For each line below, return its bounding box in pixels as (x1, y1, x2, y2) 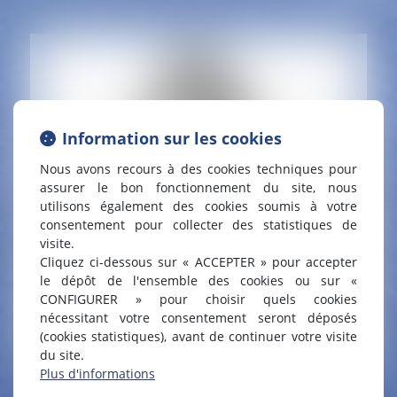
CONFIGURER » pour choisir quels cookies (40, 290, 357, 307)
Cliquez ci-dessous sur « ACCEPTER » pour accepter (40, 253, 357, 270)
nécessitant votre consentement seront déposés (40, 308, 357, 326)
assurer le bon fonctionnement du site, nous (40, 178, 357, 196)
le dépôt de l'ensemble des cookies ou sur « (40, 271, 357, 289)
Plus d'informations (40, 364, 155, 382)
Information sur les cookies (62, 127, 282, 149)
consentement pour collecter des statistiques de (40, 215, 357, 233)
